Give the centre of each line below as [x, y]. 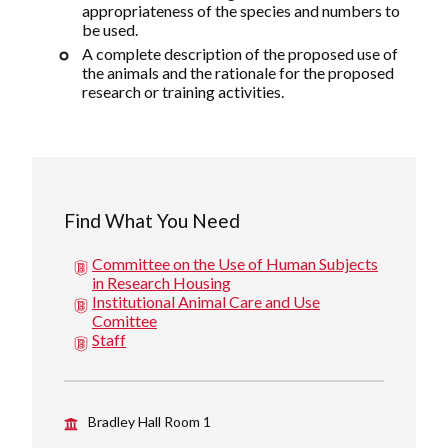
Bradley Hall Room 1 [149, 421]
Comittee [124, 320]
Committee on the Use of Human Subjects [235, 263]
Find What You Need [152, 221]
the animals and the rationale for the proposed [238, 73]
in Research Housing [161, 282]
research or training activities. [183, 92]
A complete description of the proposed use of [240, 54]
